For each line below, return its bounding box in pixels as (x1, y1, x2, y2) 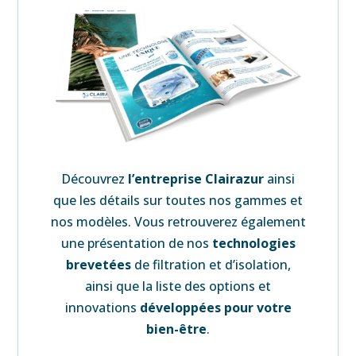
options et (206, 277, 271, 295)
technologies (208, 234, 296, 252)
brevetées (65, 255, 131, 273)
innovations (64, 298, 140, 316)
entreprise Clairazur (134, 169, 267, 188)
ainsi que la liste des (85, 277, 206, 295)
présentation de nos (87, 234, 209, 252)
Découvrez (61, 169, 128, 188)
